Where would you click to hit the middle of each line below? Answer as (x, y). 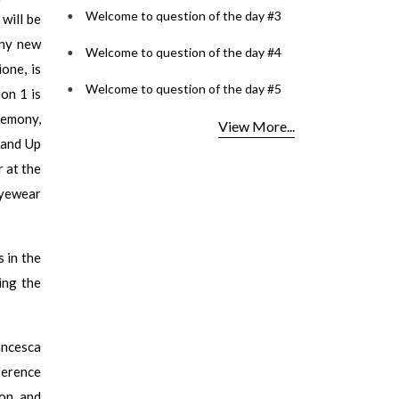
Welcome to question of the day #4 (183, 52)
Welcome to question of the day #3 (183, 16)
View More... (256, 126)
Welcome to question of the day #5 (183, 89)
